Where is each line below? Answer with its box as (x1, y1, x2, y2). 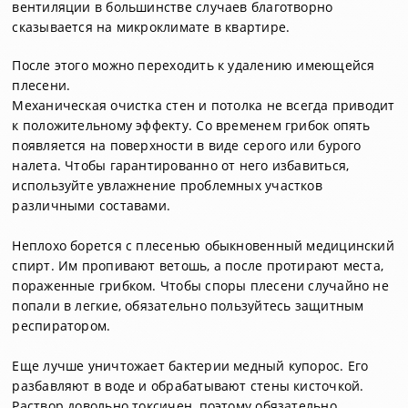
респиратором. (12, 317, 111, 334)
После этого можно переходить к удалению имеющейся (12, 56, 375, 74)
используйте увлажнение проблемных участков (12, 177, 322, 194)
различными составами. (12, 197, 171, 214)
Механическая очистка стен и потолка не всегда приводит (12, 97, 395, 114)
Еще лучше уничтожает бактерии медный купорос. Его (12, 357, 369, 374)
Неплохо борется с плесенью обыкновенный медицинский (12, 237, 394, 254)
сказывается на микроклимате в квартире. (12, 18, 291, 36)
